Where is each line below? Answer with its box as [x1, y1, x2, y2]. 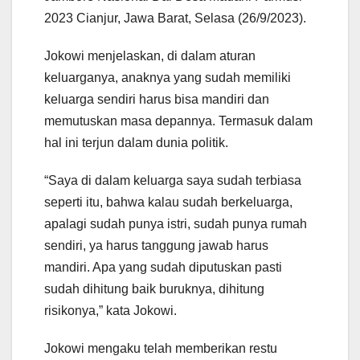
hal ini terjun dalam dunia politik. [44, 136, 228, 150]
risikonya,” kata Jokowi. [44, 304, 177, 318]
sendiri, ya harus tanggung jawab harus [44, 239, 268, 253]
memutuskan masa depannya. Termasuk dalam [44, 114, 313, 129]
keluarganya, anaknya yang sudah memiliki [44, 71, 291, 85]
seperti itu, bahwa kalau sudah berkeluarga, [44, 195, 292, 210]
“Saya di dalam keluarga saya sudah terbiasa [44, 174, 301, 188]
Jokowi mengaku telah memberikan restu [44, 342, 277, 356]
